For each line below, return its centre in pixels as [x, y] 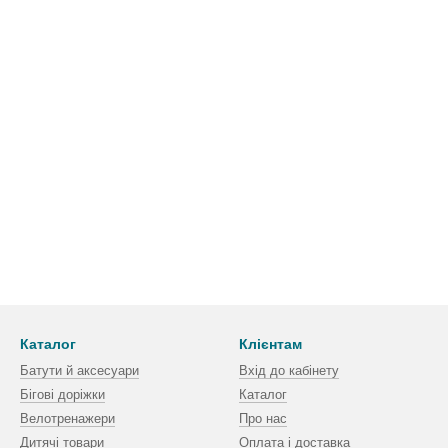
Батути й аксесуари [79, 370]
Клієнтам [270, 344]
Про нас [263, 418]
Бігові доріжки [62, 394]
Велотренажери [67, 418]
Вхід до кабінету [289, 370]
